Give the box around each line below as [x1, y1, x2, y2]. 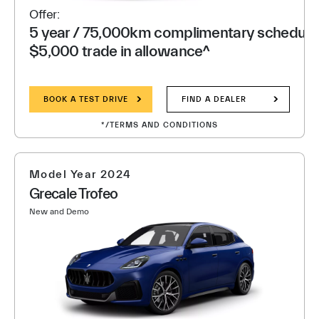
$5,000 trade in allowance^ [29, 43, 210, 61]
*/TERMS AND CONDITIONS [101, 120, 218, 130]
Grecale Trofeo [29, 185, 118, 202]
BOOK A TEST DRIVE [43, 95, 128, 104]
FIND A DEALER [182, 95, 246, 104]
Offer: [29, 7, 60, 22]
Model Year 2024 [29, 168, 132, 181]
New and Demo [29, 206, 89, 216]
